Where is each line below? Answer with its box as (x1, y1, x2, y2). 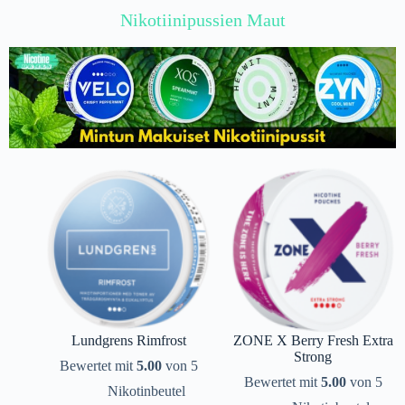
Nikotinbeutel (108, 382, 185, 399)
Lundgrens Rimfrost (71, 332, 186, 348)
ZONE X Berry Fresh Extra (232, 332, 393, 348)
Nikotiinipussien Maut (119, 9, 286, 30)
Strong (294, 348, 332, 364)
